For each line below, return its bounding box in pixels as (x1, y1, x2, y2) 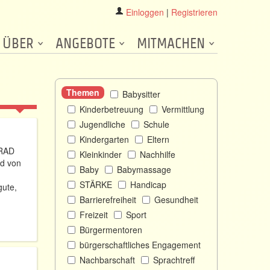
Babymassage (117, 163, 171, 175)
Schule (143, 118, 169, 130)
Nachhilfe (140, 148, 175, 160)
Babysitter (122, 88, 160, 100)
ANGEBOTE (55, 35, 119, 51)
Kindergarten (80, 133, 129, 145)
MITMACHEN (137, 35, 209, 51)
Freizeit (80, 209, 108, 221)
